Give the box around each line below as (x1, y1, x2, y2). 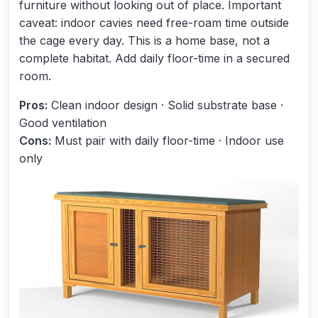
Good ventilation (19, 115, 106, 130)
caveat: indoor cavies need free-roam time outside (19, 15, 289, 30)
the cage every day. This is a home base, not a (19, 33, 270, 48)
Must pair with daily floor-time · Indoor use (51, 133, 284, 148)
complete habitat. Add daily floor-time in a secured (19, 50, 290, 65)
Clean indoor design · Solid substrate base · (48, 97, 283, 112)
